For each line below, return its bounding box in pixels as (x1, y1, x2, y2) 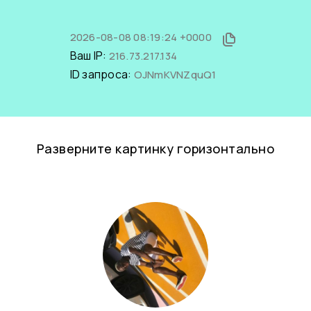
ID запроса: (69, 67, 134, 82)
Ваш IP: (69, 48, 109, 63)
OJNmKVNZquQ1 (133, 67, 217, 82)
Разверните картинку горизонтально (36, 140, 275, 157)
